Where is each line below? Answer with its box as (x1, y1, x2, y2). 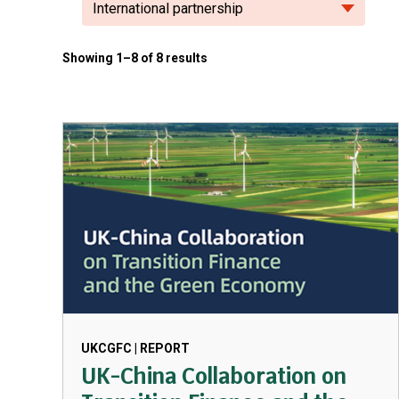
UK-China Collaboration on (81, 362, 346, 390)
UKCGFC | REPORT (81, 341, 190, 355)
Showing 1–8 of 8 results (62, 51, 208, 65)
